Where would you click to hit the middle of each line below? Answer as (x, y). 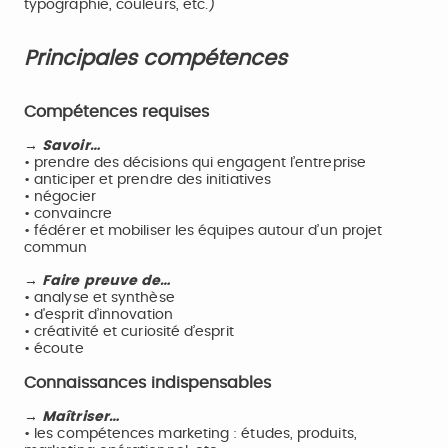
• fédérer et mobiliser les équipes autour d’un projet (203, 231)
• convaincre (68, 214)
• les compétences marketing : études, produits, (190, 434)
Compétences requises (116, 112)
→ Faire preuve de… (99, 281)
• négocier (60, 197)
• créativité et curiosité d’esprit (129, 332)
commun (56, 248)
